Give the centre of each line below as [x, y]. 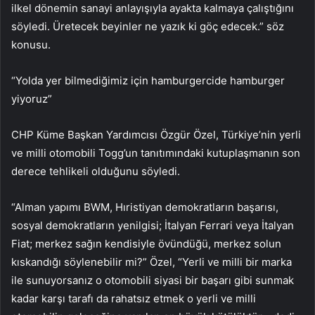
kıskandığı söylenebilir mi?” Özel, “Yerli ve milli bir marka [152, 262]
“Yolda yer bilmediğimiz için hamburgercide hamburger [148, 80]
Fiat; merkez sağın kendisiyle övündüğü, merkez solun [146, 243]
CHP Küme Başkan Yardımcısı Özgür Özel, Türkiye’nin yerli [156, 134]
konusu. [31, 44]
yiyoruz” [32, 98]
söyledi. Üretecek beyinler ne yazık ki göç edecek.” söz [148, 26]
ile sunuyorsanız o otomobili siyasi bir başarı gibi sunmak [153, 280]
